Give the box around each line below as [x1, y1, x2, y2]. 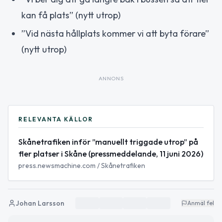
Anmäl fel [187, 199, 214, 207]
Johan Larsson [16, 198, 64, 208]
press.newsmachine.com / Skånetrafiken [18, 161, 145, 170]
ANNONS [98, 74, 124, 82]
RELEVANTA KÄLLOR [18, 115, 93, 123]
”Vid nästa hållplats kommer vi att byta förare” [21, 27, 209, 39]
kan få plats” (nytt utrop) [21, 9, 120, 21]
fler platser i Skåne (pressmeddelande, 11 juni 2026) [18, 148, 203, 159]
